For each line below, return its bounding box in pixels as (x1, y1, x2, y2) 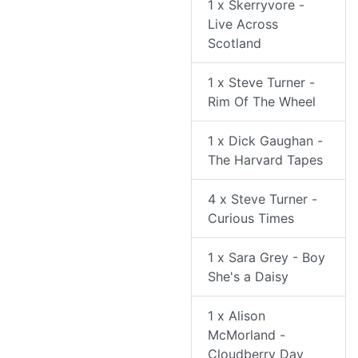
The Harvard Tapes (208, 152, 323, 169)
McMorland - (208, 327, 285, 344)
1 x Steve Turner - (208, 74, 315, 91)
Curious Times (208, 210, 294, 227)
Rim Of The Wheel (208, 93, 316, 110)
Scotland (208, 35, 261, 52)
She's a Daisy (208, 268, 288, 285)
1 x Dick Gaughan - (208, 133, 323, 149)
